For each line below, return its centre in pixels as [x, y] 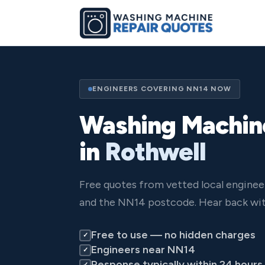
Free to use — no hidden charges [173, 235]
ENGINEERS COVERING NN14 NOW [162, 89]
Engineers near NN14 [143, 250]
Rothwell [155, 152]
